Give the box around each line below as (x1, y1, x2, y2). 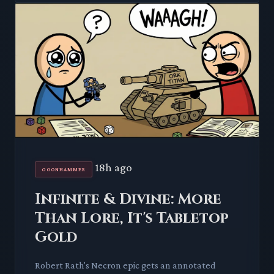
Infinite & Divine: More (35, 189, 221, 209)
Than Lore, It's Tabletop (35, 208, 229, 228)
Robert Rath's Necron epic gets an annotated (35, 259, 216, 270)
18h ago (95, 160, 132, 174)
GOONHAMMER (42, 166, 86, 172)
